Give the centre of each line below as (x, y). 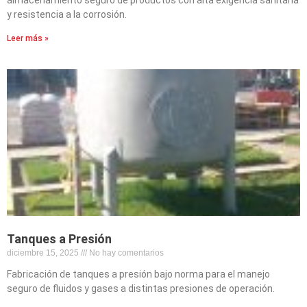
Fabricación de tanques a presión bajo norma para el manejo (138, 274)
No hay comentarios (125, 253)
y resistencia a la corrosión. (67, 14)
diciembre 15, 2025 (44, 253)
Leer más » (28, 38)
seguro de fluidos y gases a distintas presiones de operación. (141, 288)
